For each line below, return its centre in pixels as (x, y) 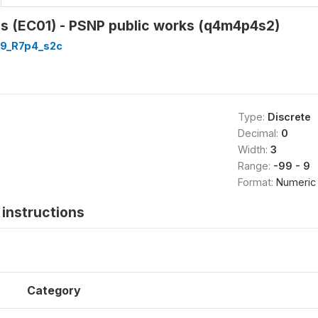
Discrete (289, 116)
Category (54, 290)
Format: (257, 182)
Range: (255, 165)
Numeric (296, 182)
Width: (254, 149)
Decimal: (259, 133)
